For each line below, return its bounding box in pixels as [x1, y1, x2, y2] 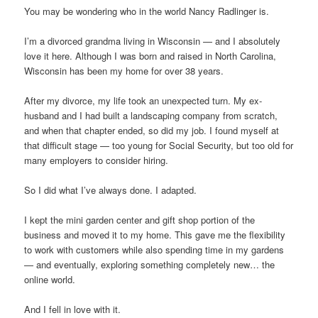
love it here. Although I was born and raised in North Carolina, [24, 48, 277, 62]
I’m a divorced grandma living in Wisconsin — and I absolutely [24, 33, 281, 48]
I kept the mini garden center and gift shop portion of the [24, 213, 256, 227]
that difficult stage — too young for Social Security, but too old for [24, 138, 294, 152]
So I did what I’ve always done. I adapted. [24, 183, 197, 197]
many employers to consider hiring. [24, 153, 169, 167]
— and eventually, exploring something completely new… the [24, 258, 275, 272]
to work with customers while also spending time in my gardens [24, 243, 285, 257]
